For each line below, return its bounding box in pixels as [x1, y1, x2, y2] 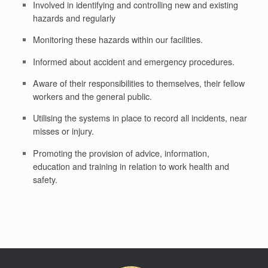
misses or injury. [32, 125, 94, 138]
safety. [32, 173, 57, 185]
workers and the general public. [32, 90, 152, 102]
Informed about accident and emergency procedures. [32, 55, 234, 68]
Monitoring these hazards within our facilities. [32, 33, 203, 46]
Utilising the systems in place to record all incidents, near [32, 112, 247, 124]
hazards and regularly [32, 12, 115, 25]
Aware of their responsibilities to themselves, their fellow [32, 77, 245, 89]
